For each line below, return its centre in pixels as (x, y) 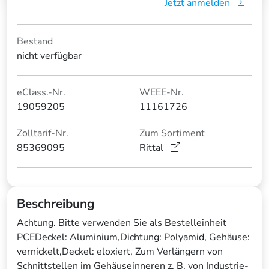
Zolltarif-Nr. (43, 134)
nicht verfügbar (49, 56)
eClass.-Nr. (41, 93)
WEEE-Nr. (162, 93)
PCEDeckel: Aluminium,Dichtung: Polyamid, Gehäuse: (133, 237)
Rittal (153, 148)
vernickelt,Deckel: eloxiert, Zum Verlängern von (120, 252)
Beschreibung (56, 204)
